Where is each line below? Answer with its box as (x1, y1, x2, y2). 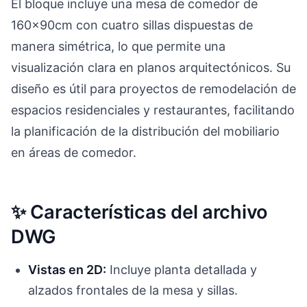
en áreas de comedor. (11, 145, 136, 160)
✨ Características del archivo (11, 201, 269, 224)
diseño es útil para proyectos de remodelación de (11, 81, 296, 96)
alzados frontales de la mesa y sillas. (28, 283, 238, 298)
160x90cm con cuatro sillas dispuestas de (11, 17, 253, 32)
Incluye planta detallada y (106, 262, 258, 278)
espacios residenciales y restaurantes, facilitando (11, 102, 295, 117)
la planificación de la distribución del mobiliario (11, 123, 280, 138)
